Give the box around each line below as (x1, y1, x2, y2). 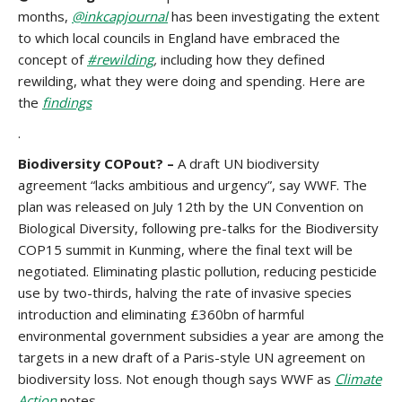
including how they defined (157, 50, 325, 68)
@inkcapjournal (72, 7, 168, 25)
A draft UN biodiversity (178, 154, 319, 172)
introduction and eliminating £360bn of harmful (18, 305, 304, 323)
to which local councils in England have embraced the (18, 29, 340, 47)
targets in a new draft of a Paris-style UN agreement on (18, 348, 365, 366)
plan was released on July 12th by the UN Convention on (18, 197, 363, 215)
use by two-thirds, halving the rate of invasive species (18, 284, 352, 301)
